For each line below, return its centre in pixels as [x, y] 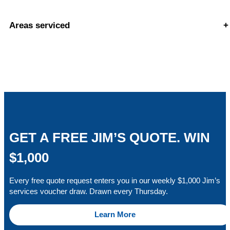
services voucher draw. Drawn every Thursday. [89, 191]
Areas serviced [40, 26]
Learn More [115, 215]
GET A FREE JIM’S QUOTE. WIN [110, 138]
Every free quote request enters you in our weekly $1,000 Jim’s [115, 180]
